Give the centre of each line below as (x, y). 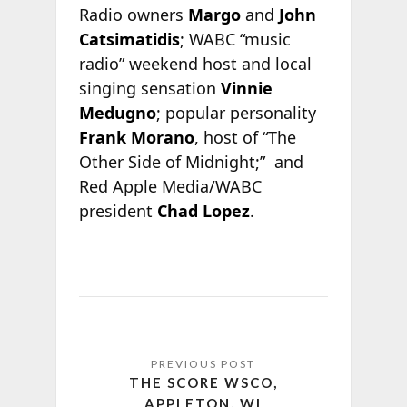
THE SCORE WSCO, (203, 383)
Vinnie (246, 89)
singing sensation (149, 89)
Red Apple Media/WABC (170, 187)
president (118, 211)
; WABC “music (235, 40)
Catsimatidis (129, 40)
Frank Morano (136, 138)
